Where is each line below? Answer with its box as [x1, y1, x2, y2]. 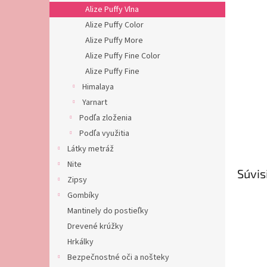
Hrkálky [67, 236, 94, 248]
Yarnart [82, 97, 107, 108]
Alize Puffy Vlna [85, 4, 139, 15]
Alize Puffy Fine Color [85, 50, 160, 62]
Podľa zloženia [79, 112, 132, 124]
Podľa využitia [79, 128, 129, 139]
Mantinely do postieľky [67, 205, 148, 217]
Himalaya [82, 81, 114, 93]
